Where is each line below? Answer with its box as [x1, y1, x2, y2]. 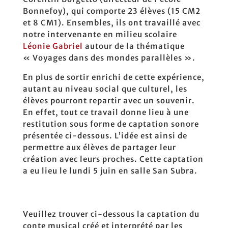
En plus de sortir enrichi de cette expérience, [22, 72, 205, 82]
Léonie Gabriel [22, 41, 83, 51]
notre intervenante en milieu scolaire [22, 30, 177, 39]
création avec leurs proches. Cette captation [22, 154, 204, 164]
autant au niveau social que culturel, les [22, 84, 187, 94]
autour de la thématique [82, 41, 185, 51]
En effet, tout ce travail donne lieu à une [22, 107, 189, 117]
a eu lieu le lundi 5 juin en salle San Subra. [22, 166, 197, 176]
